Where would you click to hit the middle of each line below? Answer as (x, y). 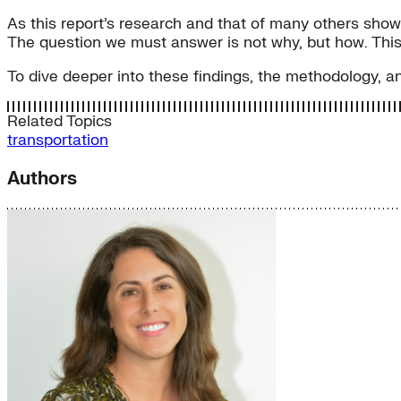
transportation (58, 140)
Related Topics (60, 121)
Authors (42, 178)
